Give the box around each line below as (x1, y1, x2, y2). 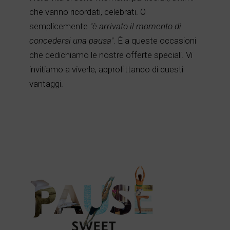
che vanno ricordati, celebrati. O (29, 7, 146, 17)
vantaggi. (29, 79, 63, 89)
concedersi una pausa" (29, 35, 113, 46)
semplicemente (29, 21, 90, 31)
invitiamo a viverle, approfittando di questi (29, 64, 183, 74)
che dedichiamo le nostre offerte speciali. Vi (29, 50, 193, 60)
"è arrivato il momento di (89, 21, 181, 31)
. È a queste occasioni (113, 35, 196, 46)
